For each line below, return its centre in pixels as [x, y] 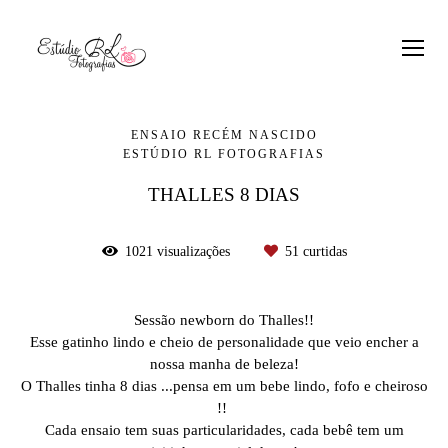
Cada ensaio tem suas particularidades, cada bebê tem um [224, 429]
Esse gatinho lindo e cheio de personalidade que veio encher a [224, 341]
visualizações [193, 251]
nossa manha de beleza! [224, 363]
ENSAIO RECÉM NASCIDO [224, 135]
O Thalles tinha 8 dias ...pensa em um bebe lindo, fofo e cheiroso [224, 385]
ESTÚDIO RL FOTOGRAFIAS [224, 154]
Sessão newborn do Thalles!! [224, 319]
